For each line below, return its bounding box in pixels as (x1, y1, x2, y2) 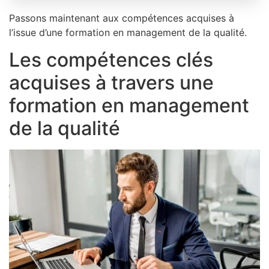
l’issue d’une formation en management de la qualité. (9, 26, 247, 39)
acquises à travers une (9, 70, 214, 94)
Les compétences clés (9, 47, 213, 71)
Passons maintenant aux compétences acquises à (9, 12, 234, 25)
